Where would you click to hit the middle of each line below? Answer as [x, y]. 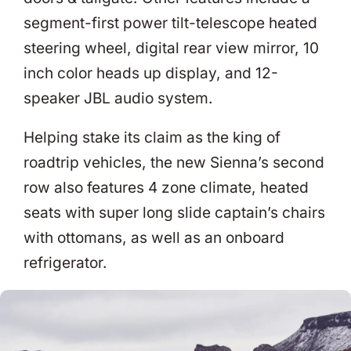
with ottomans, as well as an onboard [154, 237]
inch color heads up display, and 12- [151, 73]
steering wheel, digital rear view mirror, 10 [171, 48]
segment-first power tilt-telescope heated [170, 23]
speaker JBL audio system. [118, 98]
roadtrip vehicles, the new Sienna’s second [174, 162]
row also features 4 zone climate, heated [166, 187]
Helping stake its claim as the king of [152, 137]
